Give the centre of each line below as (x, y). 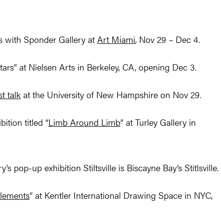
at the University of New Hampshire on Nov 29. (111, 95)
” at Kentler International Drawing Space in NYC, (121, 195)
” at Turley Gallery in (158, 122)
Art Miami (116, 39)
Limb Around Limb (84, 122)
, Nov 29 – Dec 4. (167, 39)
